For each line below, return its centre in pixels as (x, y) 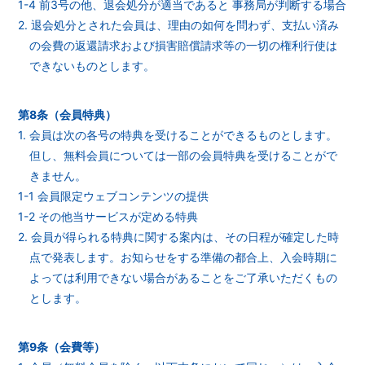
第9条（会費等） (62, 347)
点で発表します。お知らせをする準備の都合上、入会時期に (184, 257)
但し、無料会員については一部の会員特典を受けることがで (184, 155)
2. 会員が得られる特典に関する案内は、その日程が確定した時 (179, 237)
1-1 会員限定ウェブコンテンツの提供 (114, 196)
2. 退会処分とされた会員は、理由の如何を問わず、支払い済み (179, 25)
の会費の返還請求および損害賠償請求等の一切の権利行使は (184, 45)
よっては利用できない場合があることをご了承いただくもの (184, 277)
